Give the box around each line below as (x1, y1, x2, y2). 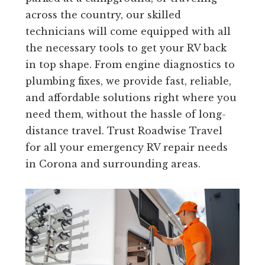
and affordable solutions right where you (25, 92, 237, 104)
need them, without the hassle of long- (25, 108, 226, 121)
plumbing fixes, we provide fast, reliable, (25, 75, 231, 88)
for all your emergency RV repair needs (25, 141, 228, 154)
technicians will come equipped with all (25, 25, 231, 38)
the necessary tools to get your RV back (25, 42, 227, 54)
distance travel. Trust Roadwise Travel (25, 125, 222, 137)
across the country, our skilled (25, 9, 181, 21)
